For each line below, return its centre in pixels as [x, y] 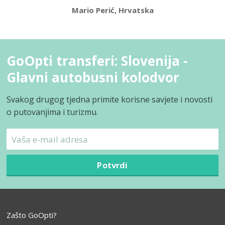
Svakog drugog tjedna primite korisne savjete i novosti [110, 100]
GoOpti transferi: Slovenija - [97, 61]
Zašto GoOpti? [32, 215]
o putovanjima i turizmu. [52, 112]
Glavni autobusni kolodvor [93, 78]
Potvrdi [113, 165]
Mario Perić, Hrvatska [113, 10]
